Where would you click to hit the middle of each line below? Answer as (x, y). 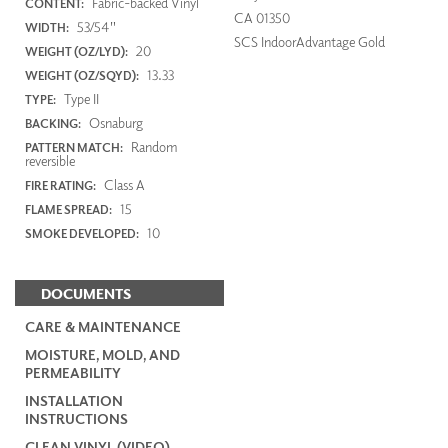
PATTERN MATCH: (74, 147)
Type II (80, 98)
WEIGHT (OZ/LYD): (76, 51)
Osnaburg (114, 122)
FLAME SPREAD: (68, 209)
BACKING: (53, 123)
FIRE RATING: (60, 185)
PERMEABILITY (73, 373)
